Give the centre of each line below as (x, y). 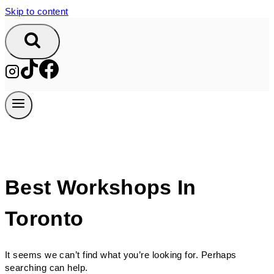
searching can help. (46, 267)
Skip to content (37, 11)
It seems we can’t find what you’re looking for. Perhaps (121, 254)
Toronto (44, 218)
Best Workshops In (101, 187)
